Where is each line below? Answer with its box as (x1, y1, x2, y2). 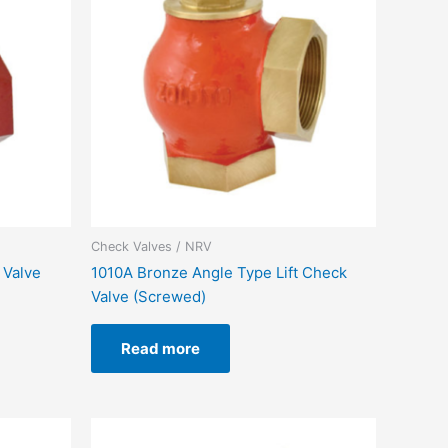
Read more (121, 339, 200, 359)
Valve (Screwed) (91, 287, 206, 307)
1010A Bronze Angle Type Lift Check (91, 263, 347, 283)
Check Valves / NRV (91, 239, 212, 255)
